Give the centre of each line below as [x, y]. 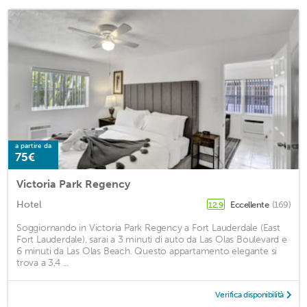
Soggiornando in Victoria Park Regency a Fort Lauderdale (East [148, 228]
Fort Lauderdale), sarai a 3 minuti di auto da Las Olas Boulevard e [152, 239]
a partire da [33, 146]
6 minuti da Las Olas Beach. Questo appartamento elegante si [147, 251]
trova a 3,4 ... [43, 262]
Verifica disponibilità [249, 294]
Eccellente [250, 204]
